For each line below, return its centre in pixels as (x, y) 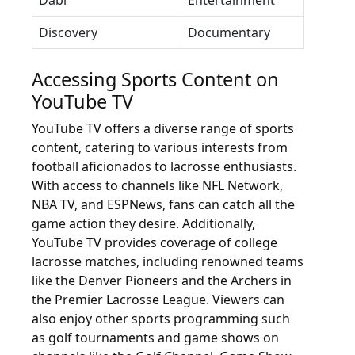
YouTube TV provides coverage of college (155, 242)
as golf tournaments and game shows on (155, 338)
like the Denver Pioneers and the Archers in (162, 281)
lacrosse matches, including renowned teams (168, 261)
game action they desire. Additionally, (143, 223)
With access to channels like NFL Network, (157, 185)
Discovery (68, 32)
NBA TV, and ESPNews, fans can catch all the (163, 204)
